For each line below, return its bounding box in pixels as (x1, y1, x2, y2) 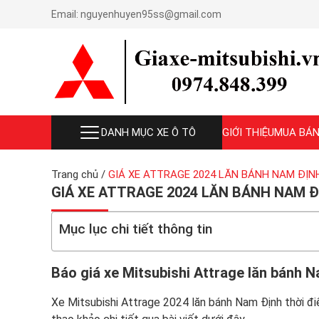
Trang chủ (51, 168, 98, 181)
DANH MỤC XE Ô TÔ (100, 126, 196, 139)
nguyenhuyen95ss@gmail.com (80, 9, 221, 20)
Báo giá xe (51, 264, 122, 281)
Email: (51, 9, 80, 20)
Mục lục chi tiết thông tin (59, 221, 212, 237)
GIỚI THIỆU (222, 126, 274, 139)
